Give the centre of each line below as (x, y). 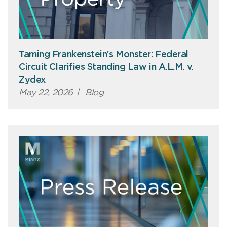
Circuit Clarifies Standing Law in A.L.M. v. (106, 68)
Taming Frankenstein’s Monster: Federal (104, 55)
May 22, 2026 (46, 93)
